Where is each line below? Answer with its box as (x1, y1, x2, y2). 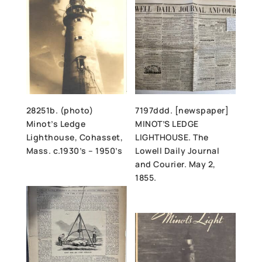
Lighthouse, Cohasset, (26, 132, 123, 143)
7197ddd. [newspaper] (135, 105, 229, 116)
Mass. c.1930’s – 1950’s (26, 145, 123, 157)
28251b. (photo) (26, 105, 94, 116)
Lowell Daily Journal (135, 145, 220, 157)
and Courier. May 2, (135, 158, 216, 170)
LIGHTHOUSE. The (135, 132, 209, 143)
